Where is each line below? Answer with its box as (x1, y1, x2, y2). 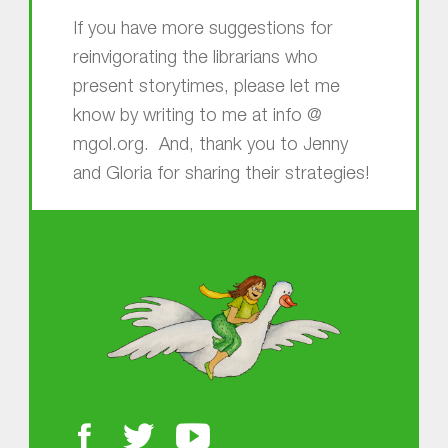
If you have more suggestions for (72, 21, 333, 40)
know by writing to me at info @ (72, 108, 322, 127)
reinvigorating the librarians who (72, 50, 318, 69)
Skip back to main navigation (51, 184, 130, 203)
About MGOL (160, 247, 287, 268)
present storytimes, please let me (72, 79, 340, 98)
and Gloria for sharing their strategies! (72, 166, 369, 185)
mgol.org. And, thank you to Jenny (72, 137, 348, 156)
